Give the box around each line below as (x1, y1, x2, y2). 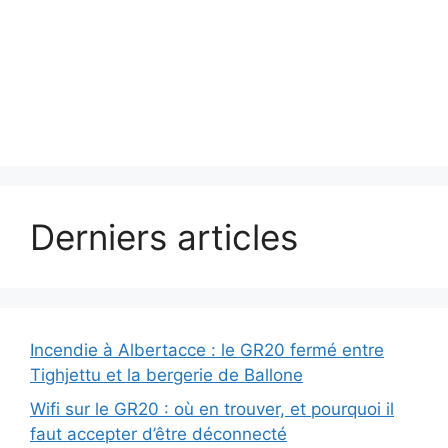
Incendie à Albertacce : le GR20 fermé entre (30, 340, 384, 361)
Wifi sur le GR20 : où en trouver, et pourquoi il (30, 398, 394, 419)
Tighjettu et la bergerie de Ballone (30, 365, 303, 386)
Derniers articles (30, 216, 298, 259)
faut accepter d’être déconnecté (30, 423, 287, 444)
